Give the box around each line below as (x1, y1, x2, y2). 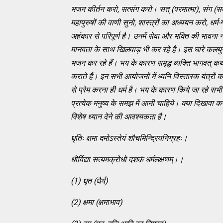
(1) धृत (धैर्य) (71, 176, 108, 186)
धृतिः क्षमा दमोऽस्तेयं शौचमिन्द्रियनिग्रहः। (71, 133, 188, 143)
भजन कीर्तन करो (71, 4, 117, 14)
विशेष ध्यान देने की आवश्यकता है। (71, 111, 167, 121)
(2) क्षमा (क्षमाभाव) (71, 197, 122, 207)
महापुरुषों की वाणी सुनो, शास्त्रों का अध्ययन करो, (71, 17, 210, 27)
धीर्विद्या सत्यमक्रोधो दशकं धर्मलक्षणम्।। (71, 154, 184, 164)
